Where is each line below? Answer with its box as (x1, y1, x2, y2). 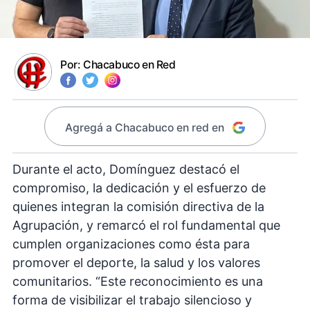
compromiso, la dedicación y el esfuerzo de (12, 180, 266, 195)
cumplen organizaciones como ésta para (12, 236, 250, 251)
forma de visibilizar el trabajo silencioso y (12, 292, 252, 307)
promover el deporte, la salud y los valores (12, 255, 260, 270)
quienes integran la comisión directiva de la (12, 199, 264, 214)
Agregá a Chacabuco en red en (64, 121, 224, 135)
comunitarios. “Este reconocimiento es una (12, 273, 263, 289)
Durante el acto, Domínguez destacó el (12, 161, 239, 176)
